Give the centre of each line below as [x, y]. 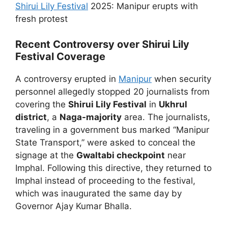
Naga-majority [91, 117]
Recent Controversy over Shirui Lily [102, 44]
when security [181, 79]
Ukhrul [173, 104]
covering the [42, 104]
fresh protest [41, 19]
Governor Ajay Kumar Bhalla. [74, 206]
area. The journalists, [166, 117]
